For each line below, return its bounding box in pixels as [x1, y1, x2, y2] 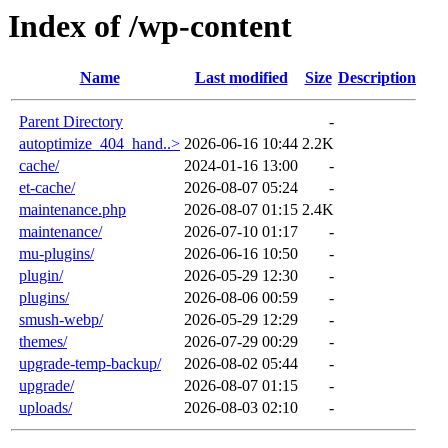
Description [338, 69, 416, 87]
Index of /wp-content [8, 8, 292, 44]
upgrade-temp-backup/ [19, 355, 161, 373]
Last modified [194, 69, 288, 87]
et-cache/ [19, 179, 75, 197]
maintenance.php [19, 201, 126, 219]
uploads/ [19, 399, 72, 417]
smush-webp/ [19, 311, 103, 329]
